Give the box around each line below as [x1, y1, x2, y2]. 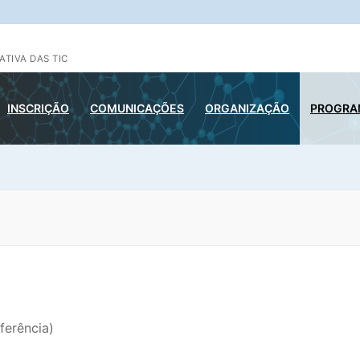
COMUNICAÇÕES [90, 101, 184, 115]
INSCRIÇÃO [7, 101, 69, 115]
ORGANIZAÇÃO [205, 101, 289, 115]
